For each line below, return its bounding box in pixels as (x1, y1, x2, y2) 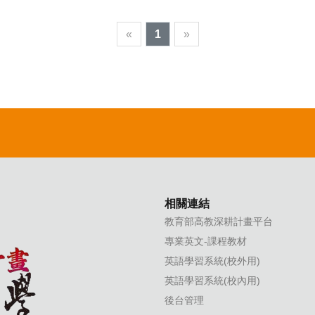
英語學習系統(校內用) (165, 275, 260, 286)
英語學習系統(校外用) (165, 255, 260, 266)
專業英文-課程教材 (165, 236, 247, 247)
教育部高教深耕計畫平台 (165, 216, 273, 227)
